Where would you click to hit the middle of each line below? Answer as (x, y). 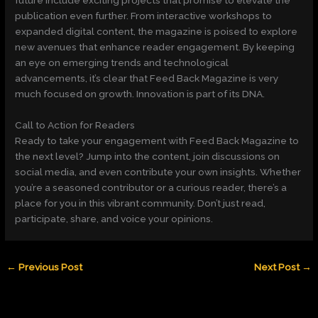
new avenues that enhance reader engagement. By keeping (155, 46)
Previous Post (50, 267)
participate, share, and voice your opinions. (114, 218)
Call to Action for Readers (75, 125)
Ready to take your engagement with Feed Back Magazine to (157, 140)
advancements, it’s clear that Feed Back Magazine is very (147, 78)
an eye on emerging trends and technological (122, 62)
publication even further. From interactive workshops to (144, 15)
